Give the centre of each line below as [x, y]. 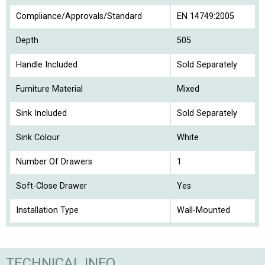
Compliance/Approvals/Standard [79, 16]
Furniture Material [49, 89]
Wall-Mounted [203, 210]
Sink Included [41, 113]
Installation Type [47, 210]
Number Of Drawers [54, 162]
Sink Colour [38, 138]
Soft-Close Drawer [51, 186]
